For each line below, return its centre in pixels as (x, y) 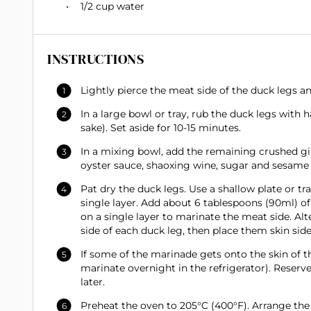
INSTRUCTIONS (95, 59)
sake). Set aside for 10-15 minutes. (161, 128)
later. (93, 282)
